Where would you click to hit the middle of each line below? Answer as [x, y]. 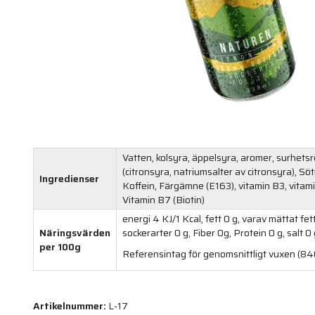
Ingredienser [69, 179]
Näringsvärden [75, 233]
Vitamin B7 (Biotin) [163, 200]
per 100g [60, 247]
